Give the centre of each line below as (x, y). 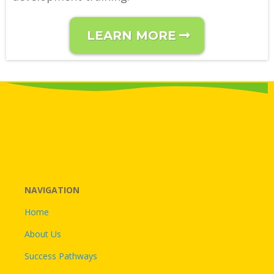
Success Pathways (61, 256)
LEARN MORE (131, 36)
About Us (43, 234)
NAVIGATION (52, 190)
